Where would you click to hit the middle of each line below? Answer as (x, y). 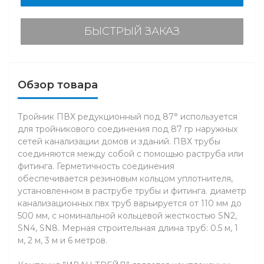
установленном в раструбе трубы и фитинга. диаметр (132, 191)
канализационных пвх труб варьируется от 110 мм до (130, 203)
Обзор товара (58, 85)
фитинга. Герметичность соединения (96, 166)
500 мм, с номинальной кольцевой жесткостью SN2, (127, 216)
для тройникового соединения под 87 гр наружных (128, 129)
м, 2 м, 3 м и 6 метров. (62, 240)
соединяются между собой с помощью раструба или (131, 154)
